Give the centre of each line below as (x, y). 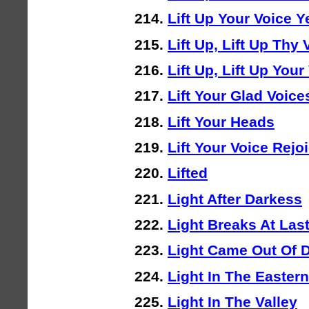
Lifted (188, 173)
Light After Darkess (235, 199)
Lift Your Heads (221, 121)
